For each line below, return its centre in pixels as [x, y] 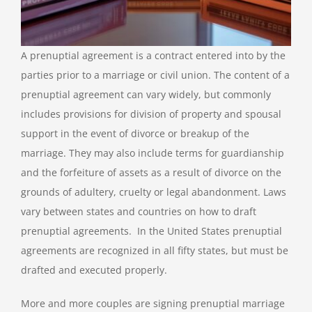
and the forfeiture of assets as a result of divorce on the [151, 173]
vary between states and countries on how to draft [138, 212]
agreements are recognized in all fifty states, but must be [154, 251]
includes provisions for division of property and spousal [151, 114]
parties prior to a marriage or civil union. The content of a [155, 75]
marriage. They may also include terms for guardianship [152, 153]
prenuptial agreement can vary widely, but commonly [146, 95]
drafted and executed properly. [94, 270]
